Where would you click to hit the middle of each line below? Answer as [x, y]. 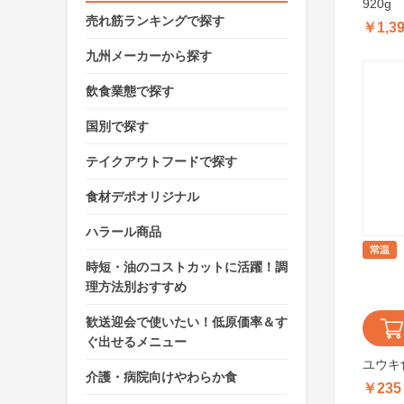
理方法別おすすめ [136, 287]
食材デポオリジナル [142, 197]
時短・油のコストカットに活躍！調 [187, 267]
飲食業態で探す [130, 92]
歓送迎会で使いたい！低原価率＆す [187, 322]
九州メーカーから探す [149, 56]
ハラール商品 [124, 232]
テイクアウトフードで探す [161, 162]
